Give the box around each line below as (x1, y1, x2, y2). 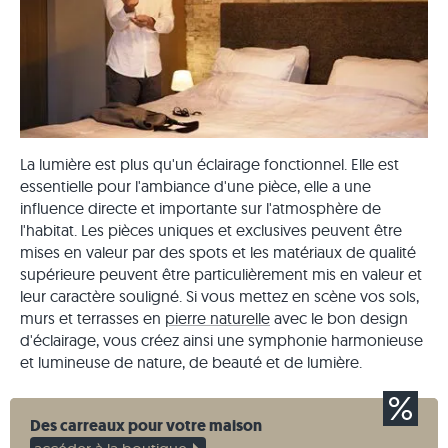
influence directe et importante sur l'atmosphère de (20, 198, 381, 218)
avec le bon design (270, 308, 408, 328)
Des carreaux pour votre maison (30, 415, 262, 436)
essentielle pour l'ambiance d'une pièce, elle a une (20, 176, 371, 196)
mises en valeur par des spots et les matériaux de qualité (20, 242, 416, 262)
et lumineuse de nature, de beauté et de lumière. (20, 352, 362, 372)
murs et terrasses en (20, 308, 165, 328)
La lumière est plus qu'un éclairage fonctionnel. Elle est (20, 154, 399, 174)
